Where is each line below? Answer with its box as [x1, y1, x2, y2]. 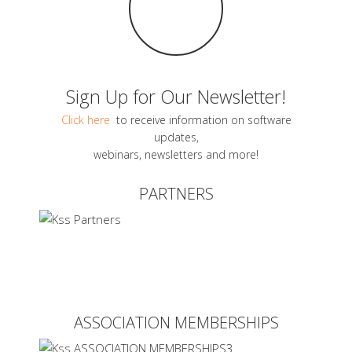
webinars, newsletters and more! [93, 146, 258, 162]
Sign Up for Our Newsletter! [66, 83, 286, 109]
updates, [153, 129, 199, 145]
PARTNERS [138, 182, 214, 204]
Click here [60, 112, 113, 127]
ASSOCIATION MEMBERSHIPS [73, 311, 279, 333]
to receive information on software [112, 112, 291, 127]
